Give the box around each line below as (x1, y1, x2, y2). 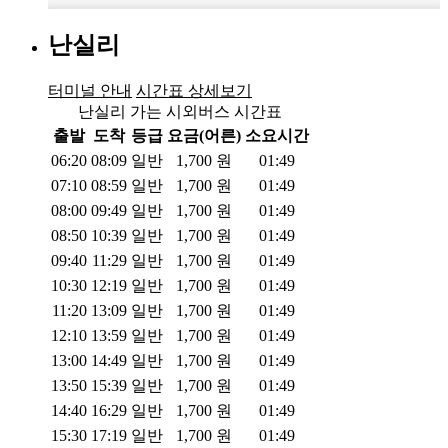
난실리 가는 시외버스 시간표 (78, 102, 282, 120)
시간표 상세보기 (136, 81, 252, 99)
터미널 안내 (48, 81, 132, 99)
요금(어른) (167, 126, 241, 144)
